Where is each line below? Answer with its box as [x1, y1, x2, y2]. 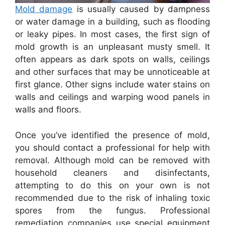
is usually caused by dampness [72, 4, 210, 14]
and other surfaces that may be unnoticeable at [15, 67, 210, 77]
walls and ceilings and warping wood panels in [15, 92, 210, 102]
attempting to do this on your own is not [15, 180, 210, 190]
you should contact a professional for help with [15, 142, 210, 153]
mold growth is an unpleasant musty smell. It [15, 42, 210, 52]
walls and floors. [15, 104, 81, 115]
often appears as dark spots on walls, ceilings [15, 54, 210, 64]
